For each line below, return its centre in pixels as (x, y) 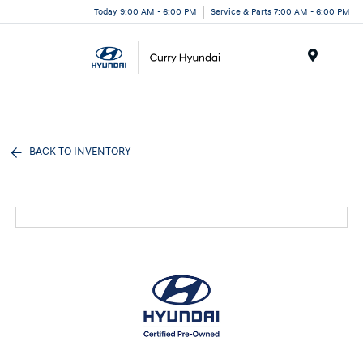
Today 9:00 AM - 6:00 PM (145, 11)
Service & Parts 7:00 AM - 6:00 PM (280, 11)
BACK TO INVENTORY (80, 152)
